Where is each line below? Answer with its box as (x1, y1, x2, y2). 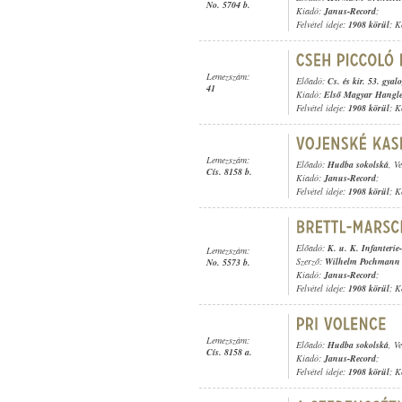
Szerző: (296, 255, 325, 267)
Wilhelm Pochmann (325, 255, 400, 267)
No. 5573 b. (206, 255, 250, 268)
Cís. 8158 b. (206, 165, 252, 178)
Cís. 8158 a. (206, 345, 252, 358)
